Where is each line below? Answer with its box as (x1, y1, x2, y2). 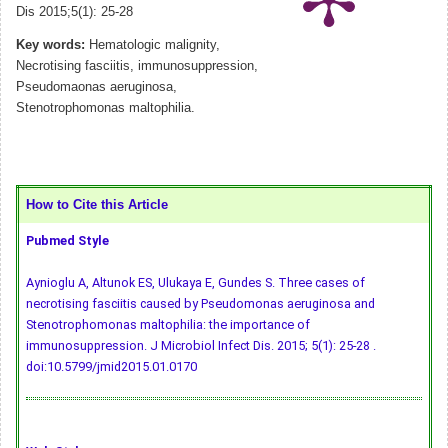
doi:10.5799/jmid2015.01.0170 (26, 359, 197, 375)
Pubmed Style (26, 233, 109, 249)
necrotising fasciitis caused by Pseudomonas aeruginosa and (26, 296, 375, 312)
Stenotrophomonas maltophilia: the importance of (26, 317, 310, 333)
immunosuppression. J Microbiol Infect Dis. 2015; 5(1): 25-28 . (26, 338, 376, 354)
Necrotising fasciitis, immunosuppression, (16, 59, 258, 74)
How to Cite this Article (26, 198, 168, 213)
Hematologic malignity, (85, 38, 220, 53)
